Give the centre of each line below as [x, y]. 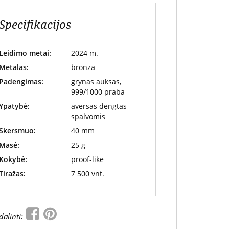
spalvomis [88, 116]
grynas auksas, [96, 82]
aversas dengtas [99, 106]
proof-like [87, 159]
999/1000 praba [98, 92]
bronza [83, 67]
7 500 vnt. [87, 174]
